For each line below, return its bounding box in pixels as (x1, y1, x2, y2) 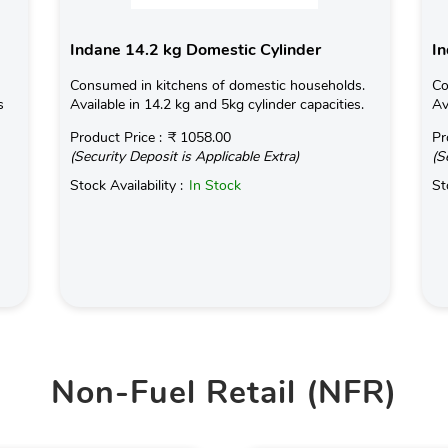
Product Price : (69, 127, 166, 147)
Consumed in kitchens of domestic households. (69, 75, 365, 95)
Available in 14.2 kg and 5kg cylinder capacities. (69, 94, 364, 114)
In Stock (188, 175, 241, 195)
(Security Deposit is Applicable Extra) (69, 146, 299, 166)
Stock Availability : (69, 175, 187, 195)
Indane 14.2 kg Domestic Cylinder (69, 38, 321, 61)
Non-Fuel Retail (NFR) (51, 370, 397, 414)
